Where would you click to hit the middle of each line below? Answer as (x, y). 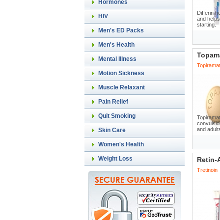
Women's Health (121, 144)
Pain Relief (113, 102)
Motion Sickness (121, 73)
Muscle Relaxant (122, 87)
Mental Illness (117, 59)
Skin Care (112, 130)
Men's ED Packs (121, 30)
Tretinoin (207, 170)
